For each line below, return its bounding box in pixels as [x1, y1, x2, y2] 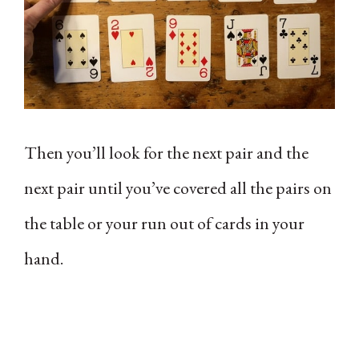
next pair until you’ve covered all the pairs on [24, 175, 332, 200]
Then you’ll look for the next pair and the [24, 140, 309, 164]
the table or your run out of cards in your [24, 211, 305, 235]
